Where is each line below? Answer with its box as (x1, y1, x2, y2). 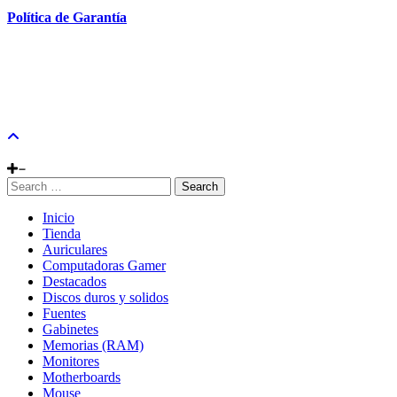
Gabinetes (43, 321, 98, 337)
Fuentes (43, 305, 86, 321)
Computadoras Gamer (43, 257, 166, 273)
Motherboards (43, 369, 121, 385)
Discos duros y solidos (43, 289, 168, 305)
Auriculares (43, 241, 107, 257)
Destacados (43, 273, 106, 289)
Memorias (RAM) (43, 337, 144, 353)
